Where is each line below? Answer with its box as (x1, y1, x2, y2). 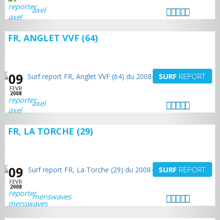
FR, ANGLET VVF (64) (8, 32, 98, 44)
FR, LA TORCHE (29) (8, 125, 93, 137)
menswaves (32, 192, 71, 201)
